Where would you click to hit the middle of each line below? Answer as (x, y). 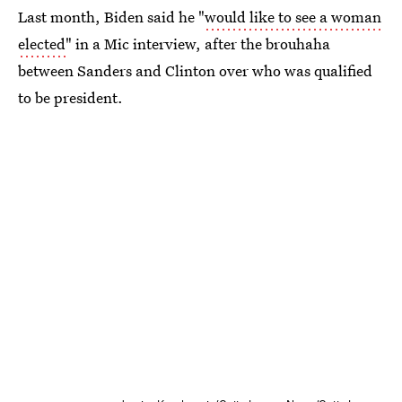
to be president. (70, 97)
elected (42, 44)
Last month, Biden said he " (111, 17)
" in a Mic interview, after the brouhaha (198, 44)
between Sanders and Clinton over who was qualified (195, 70)
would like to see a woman (293, 17)
